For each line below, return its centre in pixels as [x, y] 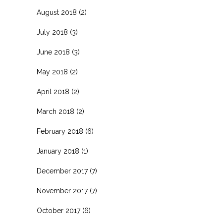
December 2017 [62, 171]
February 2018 [60, 132]
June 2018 [53, 52]
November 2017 [62, 191]
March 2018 [55, 112]
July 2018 [52, 32]
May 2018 [52, 72]
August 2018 [57, 13]
